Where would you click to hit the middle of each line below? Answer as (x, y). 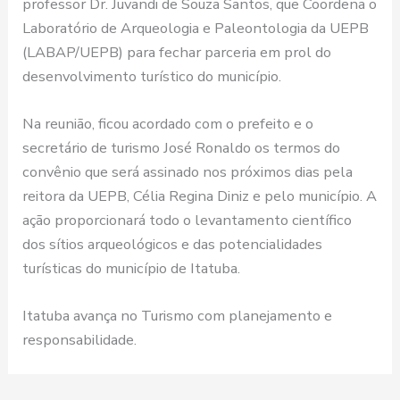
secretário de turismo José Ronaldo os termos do (182, 148)
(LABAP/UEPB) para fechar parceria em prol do (177, 52)
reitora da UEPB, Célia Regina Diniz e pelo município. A (200, 196)
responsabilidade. (80, 340)
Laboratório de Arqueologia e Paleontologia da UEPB (196, 28)
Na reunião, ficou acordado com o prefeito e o (168, 124)
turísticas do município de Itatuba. (132, 269)
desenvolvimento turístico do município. (152, 76)
